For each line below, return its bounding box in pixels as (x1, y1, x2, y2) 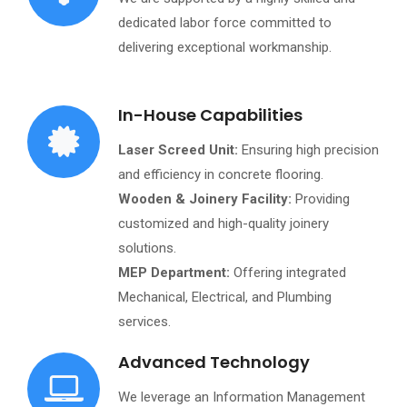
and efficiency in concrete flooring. (118, 165, 323, 183)
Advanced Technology (118, 350, 310, 373)
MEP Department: (118, 263, 233, 281)
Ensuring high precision (238, 141, 379, 158)
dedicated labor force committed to (118, 14, 332, 31)
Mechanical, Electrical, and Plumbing (118, 288, 332, 305)
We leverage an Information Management (118, 388, 365, 405)
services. (118, 313, 171, 330)
